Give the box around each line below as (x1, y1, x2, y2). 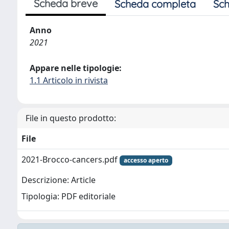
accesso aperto (123, 155, 168, 165)
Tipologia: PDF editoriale (21, 191, 116, 202)
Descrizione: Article (21, 174, 96, 186)
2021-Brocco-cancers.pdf (21, 153, 120, 165)
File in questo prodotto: (26, 112, 116, 124)
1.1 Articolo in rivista (30, 74, 108, 86)
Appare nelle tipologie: (30, 62, 122, 74)
